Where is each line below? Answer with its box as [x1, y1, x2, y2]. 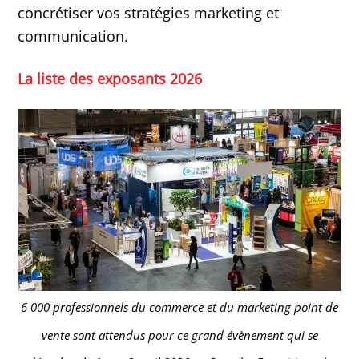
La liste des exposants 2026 [18, 68, 203, 88]
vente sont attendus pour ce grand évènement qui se [41, 326, 318, 343]
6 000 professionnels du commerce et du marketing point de [21, 298, 338, 315]
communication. [18, 26, 129, 46]
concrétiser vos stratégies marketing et [18, 3, 280, 23]
